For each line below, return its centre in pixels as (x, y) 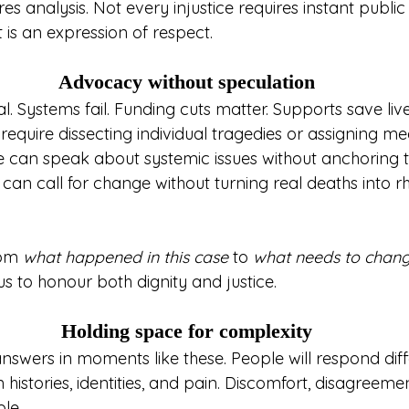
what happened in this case (126, 257)
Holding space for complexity (186, 331)
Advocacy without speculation (186, 82)
